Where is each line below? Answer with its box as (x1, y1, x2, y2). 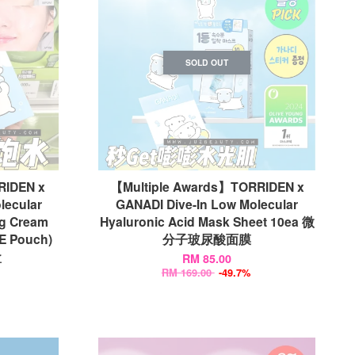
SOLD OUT (185, 55, 229, 68)
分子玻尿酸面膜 (162, 230, 252, 248)
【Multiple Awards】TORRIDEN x (109, 177, 304, 196)
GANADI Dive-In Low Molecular (116, 195, 299, 213)
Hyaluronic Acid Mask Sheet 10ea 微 (99, 212, 315, 231)
